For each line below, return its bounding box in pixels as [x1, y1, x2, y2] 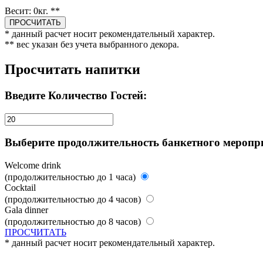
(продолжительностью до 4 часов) [5, 194, 141, 204]
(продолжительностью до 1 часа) [5, 171, 136, 182]
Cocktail [5, 182, 36, 193]
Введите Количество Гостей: [5, 89, 147, 102]
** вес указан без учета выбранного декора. [5, 39, 179, 49]
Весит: [5, 6, 33, 16]
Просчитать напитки [5, 61, 140, 77]
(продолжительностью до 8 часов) [5, 216, 141, 227]
